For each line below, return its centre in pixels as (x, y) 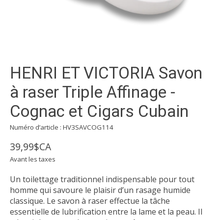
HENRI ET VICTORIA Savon (106, 73)
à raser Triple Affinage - (93, 92)
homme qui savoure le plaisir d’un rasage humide (100, 190)
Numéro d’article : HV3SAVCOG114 (62, 127)
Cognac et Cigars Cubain (99, 111)
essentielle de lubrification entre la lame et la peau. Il (106, 212)
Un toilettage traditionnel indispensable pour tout (102, 179)
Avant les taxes (33, 159)
